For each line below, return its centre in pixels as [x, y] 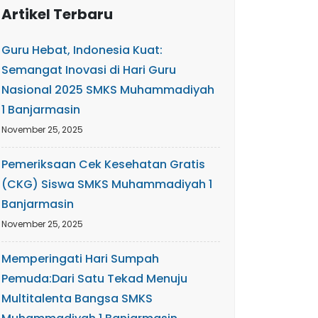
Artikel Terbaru [57, 14]
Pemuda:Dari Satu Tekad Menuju [94, 279]
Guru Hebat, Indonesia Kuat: [82, 50]
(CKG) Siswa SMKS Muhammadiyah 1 [107, 184]
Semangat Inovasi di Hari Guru [89, 70]
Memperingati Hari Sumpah [80, 259]
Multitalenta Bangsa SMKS [77, 298]
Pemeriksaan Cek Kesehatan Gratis [103, 164]
